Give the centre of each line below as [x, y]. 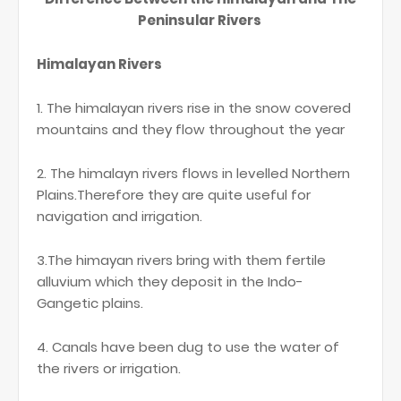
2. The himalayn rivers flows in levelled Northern [193, 174]
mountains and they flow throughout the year [191, 130]
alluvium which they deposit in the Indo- [170, 282]
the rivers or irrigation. [109, 369]
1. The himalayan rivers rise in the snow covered [194, 108]
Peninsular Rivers [200, 21]
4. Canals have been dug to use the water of [188, 347]
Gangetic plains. [90, 303]
